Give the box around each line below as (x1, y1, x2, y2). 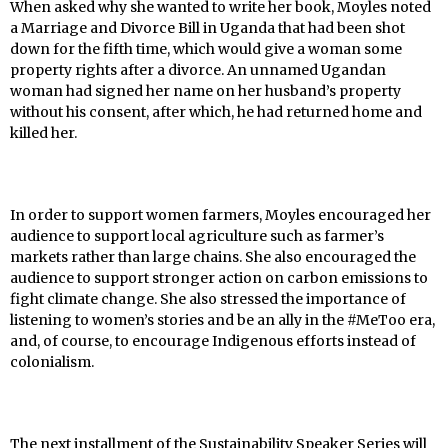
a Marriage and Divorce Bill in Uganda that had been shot (10, 19, 405, 38)
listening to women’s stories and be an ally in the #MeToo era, (10, 311, 435, 330)
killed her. (10, 124, 77, 143)
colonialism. (10, 353, 94, 372)
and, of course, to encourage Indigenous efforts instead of (10, 332, 416, 351)
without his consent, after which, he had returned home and (10, 103, 422, 122)
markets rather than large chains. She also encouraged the (10, 248, 416, 267)
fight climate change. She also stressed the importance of (10, 290, 406, 309)
